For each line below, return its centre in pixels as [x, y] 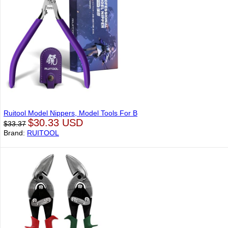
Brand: [15, 133]
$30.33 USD [55, 123]
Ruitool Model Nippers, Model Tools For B [70, 113]
